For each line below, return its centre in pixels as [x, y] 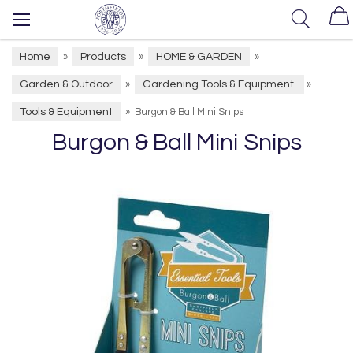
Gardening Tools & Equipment [219, 84]
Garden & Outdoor [66, 84]
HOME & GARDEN [199, 57]
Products [103, 57]
